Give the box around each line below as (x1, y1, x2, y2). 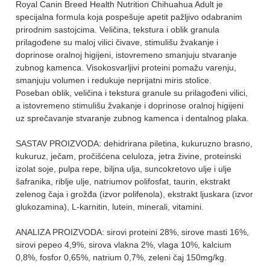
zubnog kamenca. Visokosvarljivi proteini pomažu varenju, (16, 62, 236, 72)
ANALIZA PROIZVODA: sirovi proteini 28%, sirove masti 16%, (16, 227, 249, 237)
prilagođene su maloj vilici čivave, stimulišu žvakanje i (16, 37, 218, 47)
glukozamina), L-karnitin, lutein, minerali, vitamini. (16, 201, 206, 212)
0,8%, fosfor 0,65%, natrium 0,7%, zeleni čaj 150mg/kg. (16, 252, 227, 262)
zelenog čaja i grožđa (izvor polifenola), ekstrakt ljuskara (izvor (16, 189, 253, 199)
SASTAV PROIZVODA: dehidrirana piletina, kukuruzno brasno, (16, 138, 253, 148)
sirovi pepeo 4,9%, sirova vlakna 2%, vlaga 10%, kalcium (16, 239, 231, 250)
